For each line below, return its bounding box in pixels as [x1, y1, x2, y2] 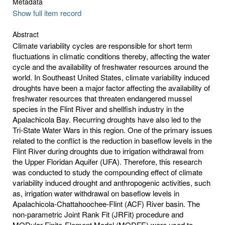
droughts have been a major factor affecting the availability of [13, 82, 210, 93]
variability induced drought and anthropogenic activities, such [13, 177, 210, 188]
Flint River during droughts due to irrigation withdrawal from [13, 145, 204, 156]
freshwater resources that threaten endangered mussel [13, 92, 192, 103]
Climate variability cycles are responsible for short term [13, 40, 192, 51]
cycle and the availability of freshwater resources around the [13, 61, 208, 72]
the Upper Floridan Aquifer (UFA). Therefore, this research [13, 156, 202, 167]
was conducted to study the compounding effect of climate [13, 166, 202, 177]
